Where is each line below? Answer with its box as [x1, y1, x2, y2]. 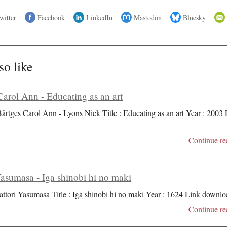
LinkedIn [86, 12, 113, 22]
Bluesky [183, 12, 206, 22]
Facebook [37, 12, 65, 22]
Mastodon [134, 12, 162, 22]
